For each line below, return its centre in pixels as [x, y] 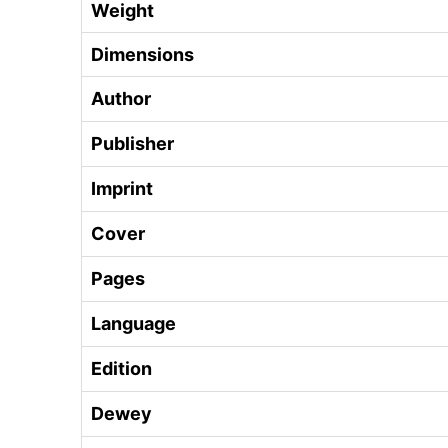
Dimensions [142, 54]
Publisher [132, 143]
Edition [121, 368]
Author [121, 98]
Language [133, 323]
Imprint [122, 188]
